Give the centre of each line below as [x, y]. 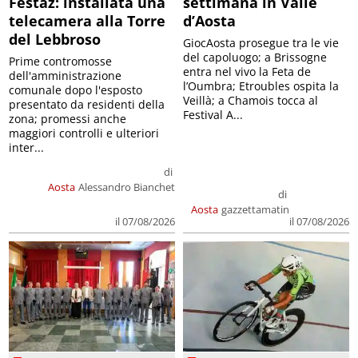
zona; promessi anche [68, 118]
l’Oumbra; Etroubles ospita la [261, 86]
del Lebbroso [55, 39]
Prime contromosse [61, 61]
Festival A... [213, 114]
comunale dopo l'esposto [76, 89]
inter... [27, 147]
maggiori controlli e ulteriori [84, 133]
